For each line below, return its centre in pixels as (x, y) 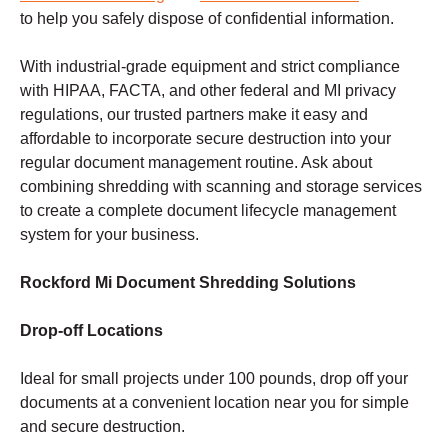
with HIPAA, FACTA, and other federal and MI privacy (208, 91)
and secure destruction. (102, 427)
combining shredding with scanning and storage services (221, 187)
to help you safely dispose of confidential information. (207, 19)
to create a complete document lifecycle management (208, 211)
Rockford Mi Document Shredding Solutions (188, 283)
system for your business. (109, 235)
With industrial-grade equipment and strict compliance (210, 67)
